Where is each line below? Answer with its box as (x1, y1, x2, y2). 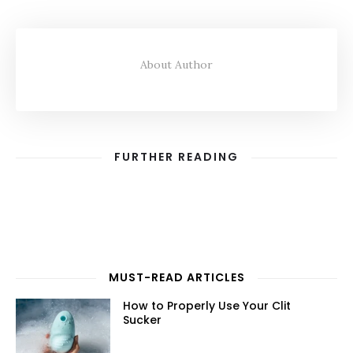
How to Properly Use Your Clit (123, 298, 291, 314)
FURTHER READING (114, 149, 239, 165)
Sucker (123, 312, 162, 328)
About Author (140, 58, 213, 72)
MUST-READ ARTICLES (108, 269, 245, 285)
